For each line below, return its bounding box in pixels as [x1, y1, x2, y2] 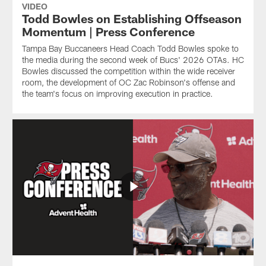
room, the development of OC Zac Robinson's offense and [21, 77, 235, 87]
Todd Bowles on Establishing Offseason [21, 11, 242, 26]
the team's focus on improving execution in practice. [21, 88, 213, 99]
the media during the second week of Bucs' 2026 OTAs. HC [21, 54, 244, 65]
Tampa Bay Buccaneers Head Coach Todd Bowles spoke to [21, 43, 239, 53]
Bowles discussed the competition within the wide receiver [21, 65, 235, 76]
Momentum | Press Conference [21, 24, 195, 39]
